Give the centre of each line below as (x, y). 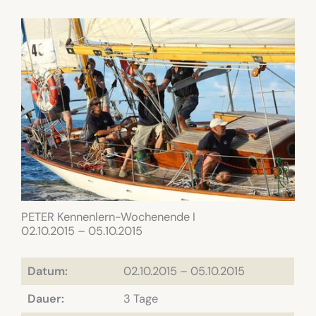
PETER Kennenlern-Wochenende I (108, 217)
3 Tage (141, 299)
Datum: (48, 272)
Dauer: (46, 299)
